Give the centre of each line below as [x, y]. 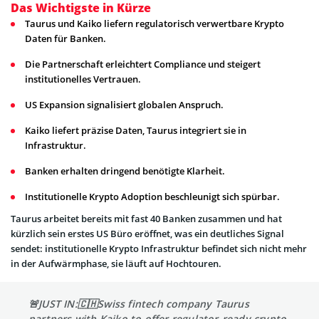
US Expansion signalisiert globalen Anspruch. [124, 104]
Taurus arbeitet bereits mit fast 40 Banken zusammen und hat [146, 218]
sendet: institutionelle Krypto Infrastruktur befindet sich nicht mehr [159, 248]
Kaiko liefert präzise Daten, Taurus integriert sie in [136, 130]
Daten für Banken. [66, 38]
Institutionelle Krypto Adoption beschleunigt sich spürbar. [152, 196]
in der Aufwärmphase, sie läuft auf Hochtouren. [116, 263]
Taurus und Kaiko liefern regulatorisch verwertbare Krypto [155, 23]
